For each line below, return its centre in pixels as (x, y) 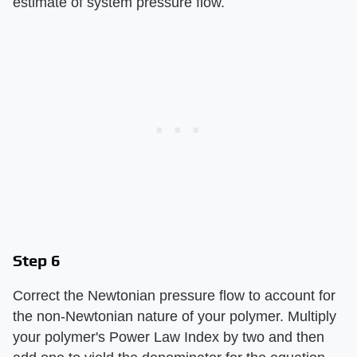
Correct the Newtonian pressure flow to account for (174, 295)
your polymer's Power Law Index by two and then (169, 337)
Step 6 (37, 260)
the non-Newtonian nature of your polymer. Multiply (175, 316)
